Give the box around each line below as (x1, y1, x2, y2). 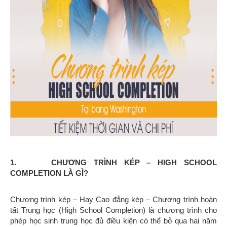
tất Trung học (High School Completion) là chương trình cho (10, 206, 217, 215)
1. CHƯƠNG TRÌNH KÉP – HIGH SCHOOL (10, 158, 217, 167)
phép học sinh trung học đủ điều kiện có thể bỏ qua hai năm (10, 216, 217, 225)
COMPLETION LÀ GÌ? (10, 169, 88, 178)
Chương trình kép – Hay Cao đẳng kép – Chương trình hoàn (10, 195, 217, 204)
